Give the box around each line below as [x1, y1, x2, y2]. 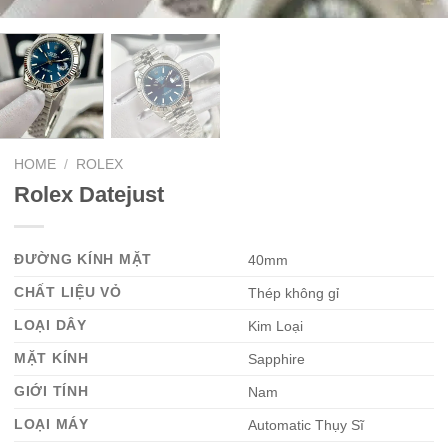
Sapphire [248, 350, 306, 367]
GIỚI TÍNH [14, 382, 89, 399]
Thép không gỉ [248, 284, 340, 301]
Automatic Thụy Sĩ [248, 416, 365, 433]
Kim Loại [248, 317, 304, 334]
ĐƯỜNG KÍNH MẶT [14, 250, 153, 267]
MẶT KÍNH [14, 349, 89, 366]
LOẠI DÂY [14, 316, 87, 333]
